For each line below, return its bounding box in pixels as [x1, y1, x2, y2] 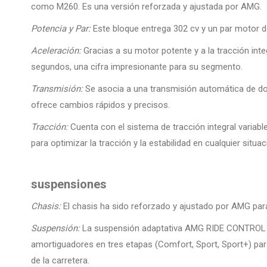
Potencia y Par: [31, 23, 91, 35]
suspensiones [31, 177, 107, 192]
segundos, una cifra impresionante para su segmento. [31, 61, 243, 73]
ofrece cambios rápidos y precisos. [31, 100, 170, 111]
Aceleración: [31, 45, 81, 57]
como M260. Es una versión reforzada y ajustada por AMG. [31, 1, 262, 13]
